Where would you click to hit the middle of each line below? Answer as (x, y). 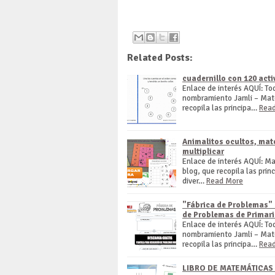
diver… (193, 181)
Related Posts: (160, 58)
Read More (225, 181)
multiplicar (203, 152)
